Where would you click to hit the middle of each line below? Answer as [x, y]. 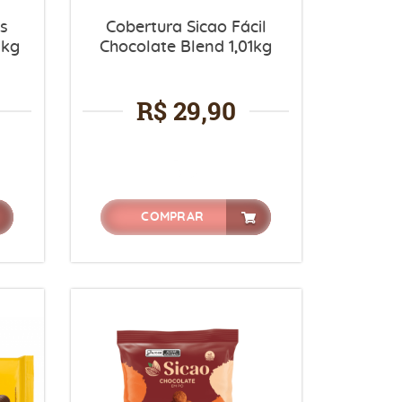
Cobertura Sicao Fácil [186, 27]
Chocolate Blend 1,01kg [186, 47]
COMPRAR [173, 217]
